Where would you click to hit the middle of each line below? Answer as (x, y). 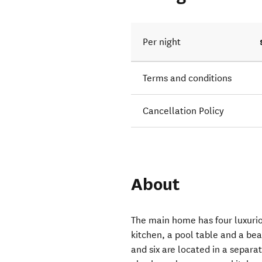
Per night (162, 42)
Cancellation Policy (184, 111)
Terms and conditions (187, 78)
